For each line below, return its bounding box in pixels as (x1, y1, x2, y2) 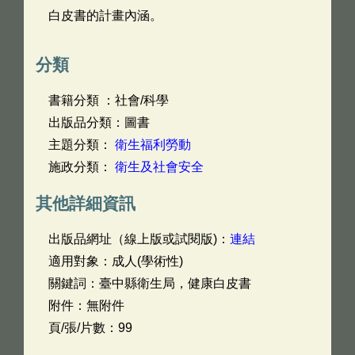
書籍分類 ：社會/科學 (48, 94, 169, 107)
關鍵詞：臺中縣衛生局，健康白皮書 (48, 277, 251, 290)
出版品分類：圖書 (48, 116, 150, 129)
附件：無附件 (48, 299, 124, 312)
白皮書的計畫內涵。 (48, 9, 162, 22)
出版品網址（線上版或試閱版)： (48, 232, 230, 246)
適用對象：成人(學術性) (48, 254, 183, 268)
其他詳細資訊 (36, 194, 136, 212)
